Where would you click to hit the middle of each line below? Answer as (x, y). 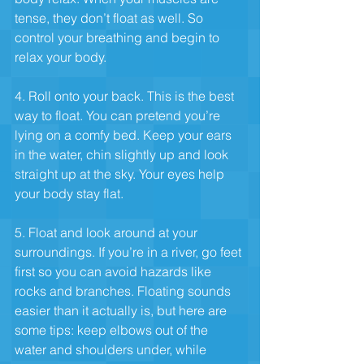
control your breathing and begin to (119, 37)
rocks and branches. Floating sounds (124, 290)
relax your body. (61, 56)
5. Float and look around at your (108, 232)
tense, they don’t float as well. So (110, 17)
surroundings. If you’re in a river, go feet (130, 251)
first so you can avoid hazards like (115, 271)
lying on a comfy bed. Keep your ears (125, 134)
